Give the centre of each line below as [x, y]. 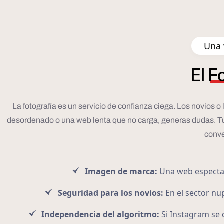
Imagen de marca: [121, 172]
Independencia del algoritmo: [100, 215]
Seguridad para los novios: [110, 193]
